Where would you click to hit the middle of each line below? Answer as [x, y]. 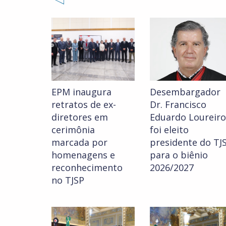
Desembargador [185, 92]
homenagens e [83, 155]
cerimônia [73, 130]
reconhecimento [87, 168]
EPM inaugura [81, 92]
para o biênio [179, 155]
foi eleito [169, 130]
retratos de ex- [84, 105]
